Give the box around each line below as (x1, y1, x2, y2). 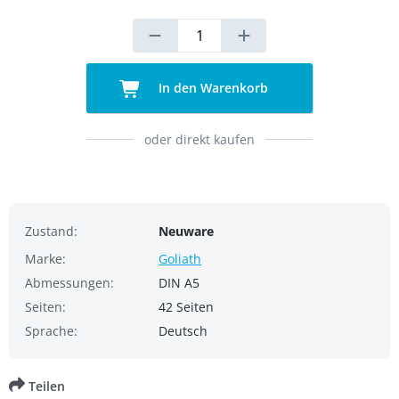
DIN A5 (159, 274, 199, 292)
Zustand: (25, 223, 77, 240)
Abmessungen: (25, 274, 114, 292)
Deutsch (159, 322, 208, 340)
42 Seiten (159, 298, 214, 316)
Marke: (25, 250, 66, 268)
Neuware (159, 223, 214, 240)
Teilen (28, 378, 65, 395)
